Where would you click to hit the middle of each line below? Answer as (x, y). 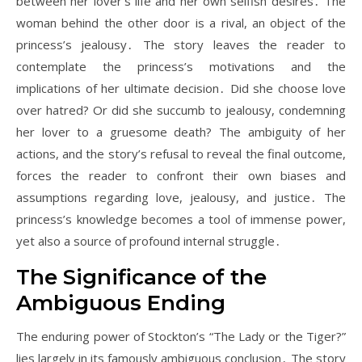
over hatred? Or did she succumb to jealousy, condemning (181, 110)
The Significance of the (141, 277)
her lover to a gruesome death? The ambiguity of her (181, 132)
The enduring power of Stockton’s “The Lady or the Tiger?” (181, 336)
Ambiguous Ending (121, 303)
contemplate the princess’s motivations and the (181, 66)
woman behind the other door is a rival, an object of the (181, 23)
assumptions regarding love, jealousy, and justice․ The (181, 197)
